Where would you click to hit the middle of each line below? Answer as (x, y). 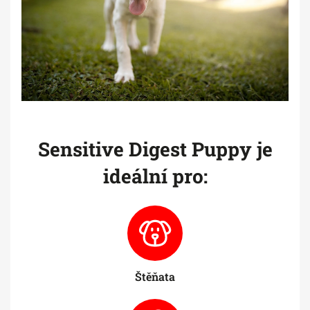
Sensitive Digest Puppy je (155, 149)
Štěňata (155, 277)
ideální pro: (155, 176)
